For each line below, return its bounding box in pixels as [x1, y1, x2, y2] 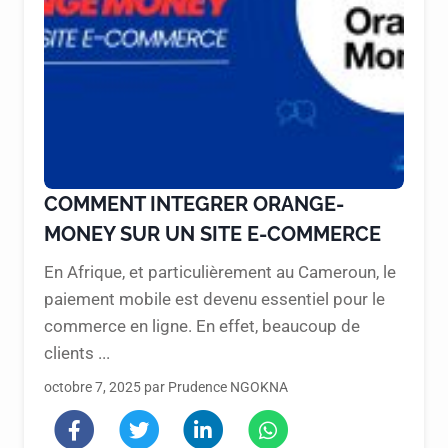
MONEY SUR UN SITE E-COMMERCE [44, 221, 381, 246]
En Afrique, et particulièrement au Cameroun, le [44, 261, 396, 282]
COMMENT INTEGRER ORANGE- [44, 191, 344, 216]
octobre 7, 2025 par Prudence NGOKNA [44, 378, 288, 395]
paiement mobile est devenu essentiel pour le [44, 288, 385, 309]
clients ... [44, 342, 110, 363]
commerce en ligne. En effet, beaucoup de [44, 315, 360, 336]
